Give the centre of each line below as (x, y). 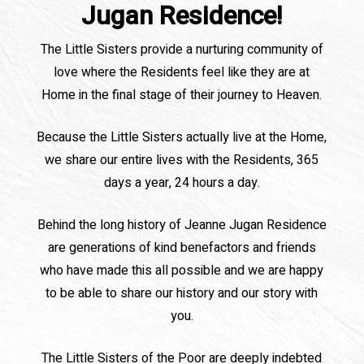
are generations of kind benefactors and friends (182, 248)
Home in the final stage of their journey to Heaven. (182, 95)
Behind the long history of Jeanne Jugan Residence (182, 225)
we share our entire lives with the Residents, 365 (182, 160)
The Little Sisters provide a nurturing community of (182, 50)
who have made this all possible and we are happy (182, 271)
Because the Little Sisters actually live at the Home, (182, 138)
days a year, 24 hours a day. (182, 183)
